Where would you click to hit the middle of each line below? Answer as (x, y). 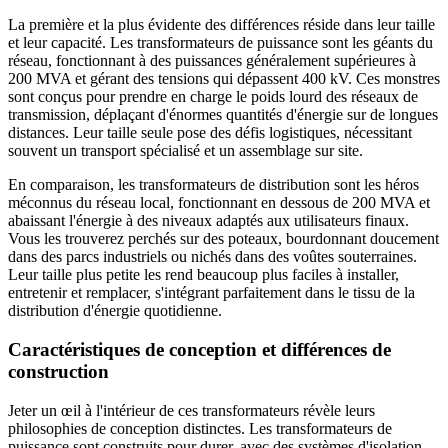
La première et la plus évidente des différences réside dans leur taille (221, 25)
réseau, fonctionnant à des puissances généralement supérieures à (212, 61)
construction (58, 372)
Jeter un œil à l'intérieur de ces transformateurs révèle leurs (191, 410)
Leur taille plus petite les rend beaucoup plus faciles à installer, (203, 275)
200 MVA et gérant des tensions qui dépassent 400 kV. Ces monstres (224, 79)
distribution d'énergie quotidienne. (115, 311)
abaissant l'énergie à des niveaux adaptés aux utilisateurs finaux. (208, 221)
